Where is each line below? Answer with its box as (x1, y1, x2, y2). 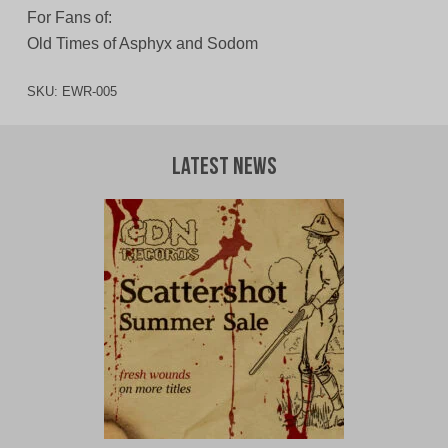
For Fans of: (26, 9, 112, 27)
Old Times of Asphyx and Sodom (26, 35, 258, 53)
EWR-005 (61, 84, 117, 100)
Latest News (171, 156, 277, 181)
